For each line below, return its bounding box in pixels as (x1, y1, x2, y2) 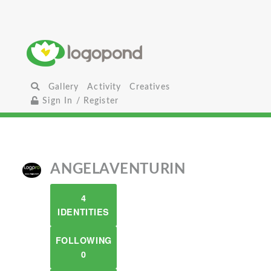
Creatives (129, 82, 170, 91)
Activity (87, 82, 122, 91)
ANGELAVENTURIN (50, 162, 186, 177)
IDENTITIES (57, 206, 109, 218)
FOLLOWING (55, 234, 112, 246)
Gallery (48, 82, 79, 91)
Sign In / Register (39, 96, 119, 105)
